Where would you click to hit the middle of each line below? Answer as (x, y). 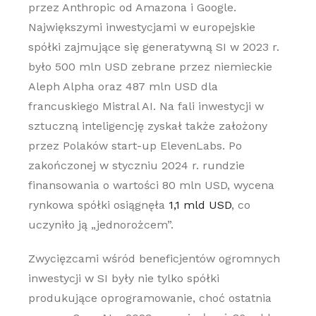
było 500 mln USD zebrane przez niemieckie (150, 67)
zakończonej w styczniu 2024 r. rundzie (136, 165)
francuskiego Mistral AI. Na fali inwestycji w (146, 106)
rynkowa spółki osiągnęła (98, 205)
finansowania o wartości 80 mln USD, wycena (151, 185)
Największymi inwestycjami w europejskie (141, 27)
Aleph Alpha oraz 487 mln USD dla (123, 86)
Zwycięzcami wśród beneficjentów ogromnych (154, 259)
